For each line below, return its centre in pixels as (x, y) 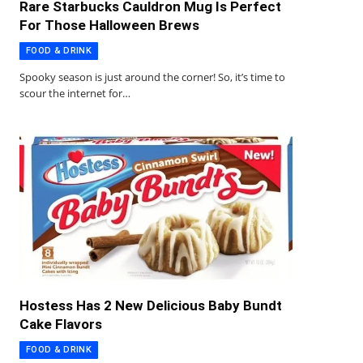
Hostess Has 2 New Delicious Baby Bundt (151, 306)
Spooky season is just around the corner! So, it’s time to (152, 77)
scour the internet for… (75, 93)
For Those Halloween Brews (109, 25)
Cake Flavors (61, 325)
